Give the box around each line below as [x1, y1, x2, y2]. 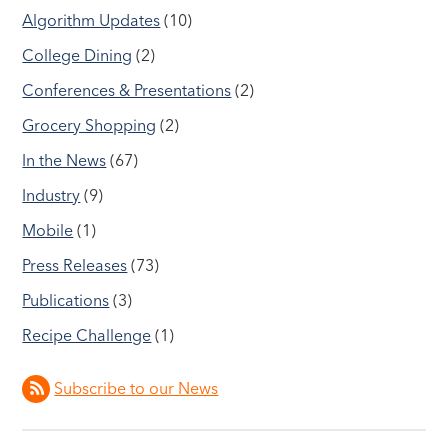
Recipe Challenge [22, 325, 152, 346]
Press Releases [22, 255, 128, 276]
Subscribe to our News [54, 378, 219, 399]
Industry [22, 185, 81, 206]
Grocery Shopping [22, 115, 157, 136]
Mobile [22, 220, 74, 241]
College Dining [22, 45, 133, 66]
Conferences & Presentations [22, 80, 232, 101]
